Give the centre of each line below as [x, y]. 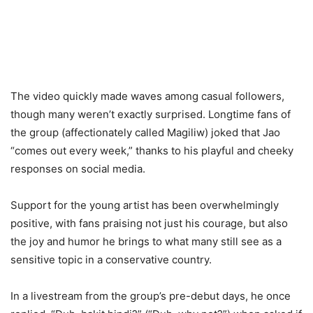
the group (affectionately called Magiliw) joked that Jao [145, 132]
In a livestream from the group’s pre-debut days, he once [151, 296]
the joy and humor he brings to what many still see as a [146, 241]
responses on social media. [78, 168]
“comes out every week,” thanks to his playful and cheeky [152, 150]
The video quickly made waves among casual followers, [147, 96]
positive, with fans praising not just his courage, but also [149, 223]
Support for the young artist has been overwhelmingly [145, 205]
